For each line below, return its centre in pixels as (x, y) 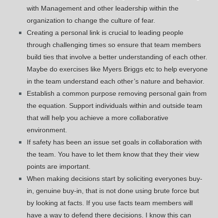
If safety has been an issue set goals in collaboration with (115, 142)
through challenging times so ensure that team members (114, 45)
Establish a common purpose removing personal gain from (117, 94)
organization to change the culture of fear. (91, 21)
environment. (47, 130)
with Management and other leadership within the (103, 9)
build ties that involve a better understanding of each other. (117, 57)
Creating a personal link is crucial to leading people (105, 33)
